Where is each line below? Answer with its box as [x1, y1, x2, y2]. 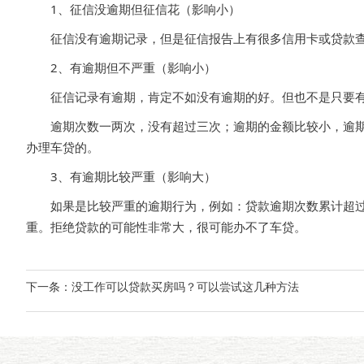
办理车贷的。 [26, 139, 99, 155]
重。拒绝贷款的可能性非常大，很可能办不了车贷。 [26, 219, 306, 235]
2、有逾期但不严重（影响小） [26, 59, 216, 76]
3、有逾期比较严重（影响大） [26, 168, 216, 184]
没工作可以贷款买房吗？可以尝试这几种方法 [71, 279, 299, 294]
